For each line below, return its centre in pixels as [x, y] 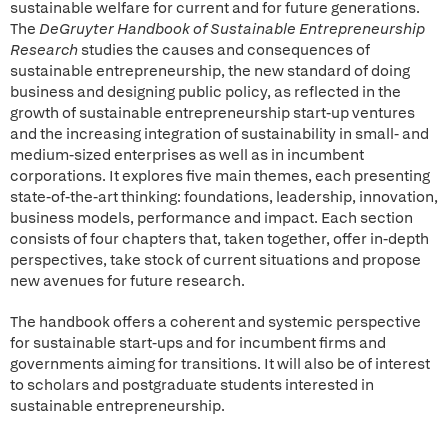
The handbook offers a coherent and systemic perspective [215, 322]
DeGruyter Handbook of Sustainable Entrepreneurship [232, 29]
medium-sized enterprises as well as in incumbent [187, 155]
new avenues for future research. [127, 281]
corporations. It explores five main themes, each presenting [220, 176]
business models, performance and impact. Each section [211, 218]
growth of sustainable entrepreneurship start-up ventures [212, 113]
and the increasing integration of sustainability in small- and [219, 134]
